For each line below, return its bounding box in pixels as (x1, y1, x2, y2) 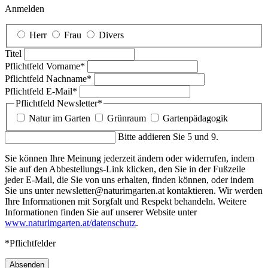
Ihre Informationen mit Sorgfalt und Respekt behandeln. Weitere (5, 196, 246, 207)
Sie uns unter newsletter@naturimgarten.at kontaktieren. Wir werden (5, 185, 263, 196)
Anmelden (5, 4, 44, 14)
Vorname (46, 60, 80, 71)
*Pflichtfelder (5, 238, 56, 249)
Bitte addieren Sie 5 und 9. (118, 132, 218, 142)
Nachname (46, 73, 87, 84)
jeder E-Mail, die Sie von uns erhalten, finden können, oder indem (5, 175, 254, 185)
